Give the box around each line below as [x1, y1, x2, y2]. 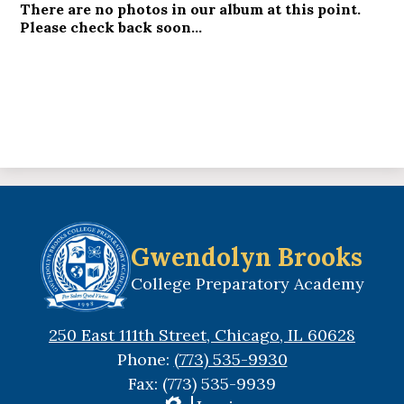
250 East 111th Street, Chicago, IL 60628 [49, 325, 355, 346]
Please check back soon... [20, 17, 203, 36]
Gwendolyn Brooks [130, 240, 363, 273]
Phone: [116, 349, 174, 371]
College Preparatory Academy [130, 272, 364, 294]
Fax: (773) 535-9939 [128, 373, 276, 395]
